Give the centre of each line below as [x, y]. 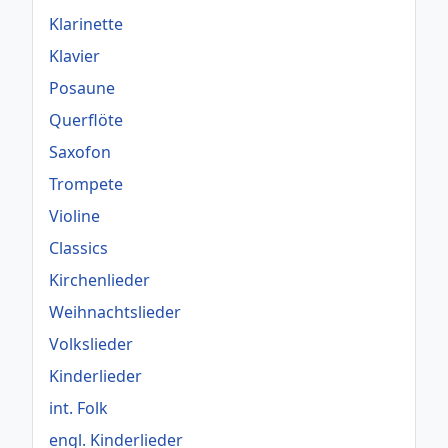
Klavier [74, 56]
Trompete [86, 184]
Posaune [82, 88]
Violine [74, 216]
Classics [78, 248]
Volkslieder [91, 344]
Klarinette [86, 24]
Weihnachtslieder [115, 312]
